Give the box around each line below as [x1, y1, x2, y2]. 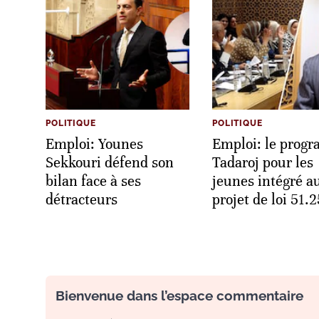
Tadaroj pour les [212, 153, 313, 172]
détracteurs [46, 190, 117, 209]
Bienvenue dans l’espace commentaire [56, 287, 303, 303]
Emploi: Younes [46, 135, 143, 153]
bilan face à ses [46, 172, 141, 190]
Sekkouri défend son [46, 153, 174, 172]
